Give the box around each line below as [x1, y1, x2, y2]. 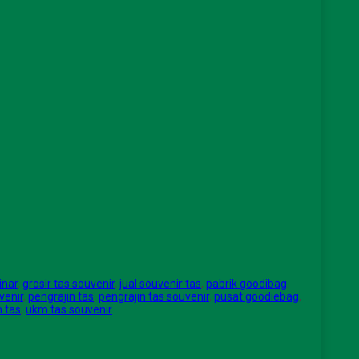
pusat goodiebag [214, 290, 299, 304]
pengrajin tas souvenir [99, 290, 209, 304]
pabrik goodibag [206, 277, 287, 291]
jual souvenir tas [119, 277, 201, 291]
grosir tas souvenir [22, 277, 115, 291]
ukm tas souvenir [26, 303, 112, 317]
